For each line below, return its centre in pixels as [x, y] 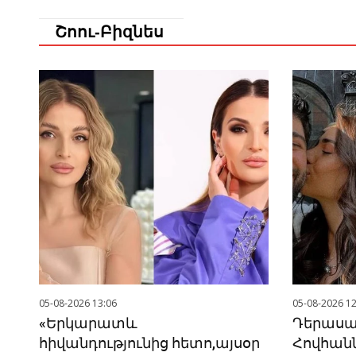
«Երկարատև [88, 323]
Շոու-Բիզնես [109, 32]
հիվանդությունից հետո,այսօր [149, 343]
